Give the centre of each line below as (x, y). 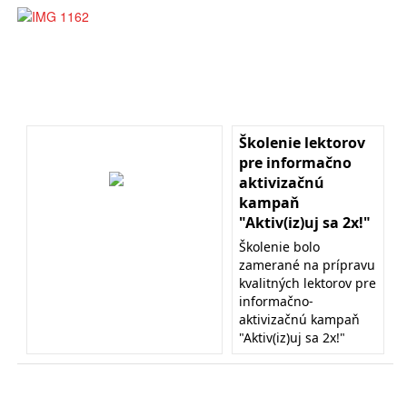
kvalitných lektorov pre (308, 283)
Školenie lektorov (302, 143)
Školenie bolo (279, 247)
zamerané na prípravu (307, 265)
